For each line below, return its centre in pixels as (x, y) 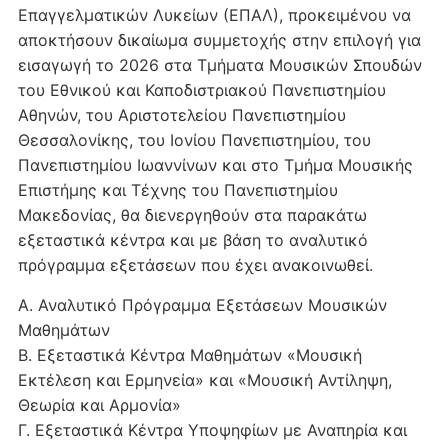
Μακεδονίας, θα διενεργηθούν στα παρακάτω (192, 215)
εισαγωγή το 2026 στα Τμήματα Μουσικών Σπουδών (219, 65)
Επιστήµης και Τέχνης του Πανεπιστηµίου (177, 190)
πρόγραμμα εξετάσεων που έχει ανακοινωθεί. (195, 265)
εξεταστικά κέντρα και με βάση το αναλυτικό (192, 240)
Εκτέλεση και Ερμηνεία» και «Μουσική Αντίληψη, (204, 380)
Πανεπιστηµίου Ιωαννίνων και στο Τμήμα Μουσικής (215, 165)
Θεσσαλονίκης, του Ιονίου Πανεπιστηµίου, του (194, 140)
